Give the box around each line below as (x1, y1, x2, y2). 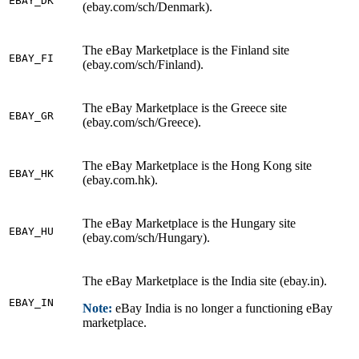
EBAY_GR (9, 110, 54, 123)
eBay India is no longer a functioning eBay (115, 301, 333, 316)
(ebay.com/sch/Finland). (83, 58, 204, 72)
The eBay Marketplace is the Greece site (83, 101, 287, 115)
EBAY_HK (9, 167, 54, 180)
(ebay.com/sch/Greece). (83, 115, 201, 130)
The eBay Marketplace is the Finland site (83, 43, 289, 58)
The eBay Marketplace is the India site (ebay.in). (83, 274, 327, 288)
